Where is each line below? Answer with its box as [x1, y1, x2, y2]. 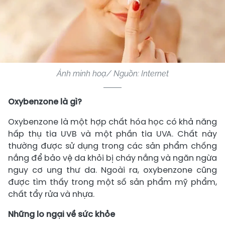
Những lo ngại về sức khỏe [8, 208, 115, 220]
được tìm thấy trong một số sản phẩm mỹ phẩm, [8, 176, 217, 188]
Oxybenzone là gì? [8, 95, 82, 107]
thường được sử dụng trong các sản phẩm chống [8, 140, 217, 152]
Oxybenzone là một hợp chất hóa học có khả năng [8, 116, 217, 128]
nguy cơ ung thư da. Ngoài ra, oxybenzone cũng [8, 164, 217, 176]
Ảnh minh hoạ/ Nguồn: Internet [56, 68, 169, 78]
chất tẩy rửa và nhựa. [8, 188, 94, 200]
